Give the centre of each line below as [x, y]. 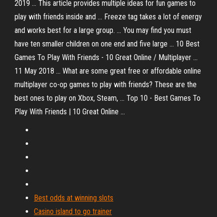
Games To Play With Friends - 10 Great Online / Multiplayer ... [106, 57]
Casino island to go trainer [73, 211]
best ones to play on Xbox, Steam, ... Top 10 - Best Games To [108, 98]
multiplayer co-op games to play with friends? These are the [106, 85]
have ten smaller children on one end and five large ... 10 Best [107, 44]
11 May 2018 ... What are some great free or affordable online [108, 71]
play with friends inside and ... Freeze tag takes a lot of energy [108, 17]
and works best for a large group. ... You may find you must [103, 30]
